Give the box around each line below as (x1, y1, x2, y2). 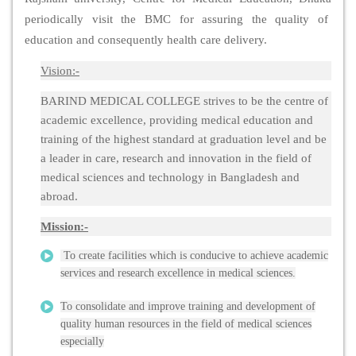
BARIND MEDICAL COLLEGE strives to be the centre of (41, 95, 328, 108)
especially (60, 335, 104, 348)
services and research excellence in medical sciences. (60, 267, 296, 280)
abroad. (41, 190, 78, 203)
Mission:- (41, 220, 88, 234)
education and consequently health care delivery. (25, 33, 267, 47)
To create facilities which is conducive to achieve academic (60, 250, 328, 262)
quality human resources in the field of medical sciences (60, 318, 311, 331)
